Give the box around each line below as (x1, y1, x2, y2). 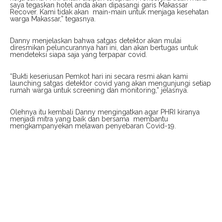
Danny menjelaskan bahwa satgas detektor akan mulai (10, 37, 181, 45)
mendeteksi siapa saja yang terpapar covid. (10, 51, 147, 59)
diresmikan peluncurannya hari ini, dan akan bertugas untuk (10, 44, 198, 52)
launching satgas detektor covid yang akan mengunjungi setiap (10, 79, 211, 88)
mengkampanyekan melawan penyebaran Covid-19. (10, 122, 176, 130)
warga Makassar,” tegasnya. (10, 15, 96, 23)
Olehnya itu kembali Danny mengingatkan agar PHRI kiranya (10, 108, 200, 116)
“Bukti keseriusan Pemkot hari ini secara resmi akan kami (10, 72, 188, 81)
